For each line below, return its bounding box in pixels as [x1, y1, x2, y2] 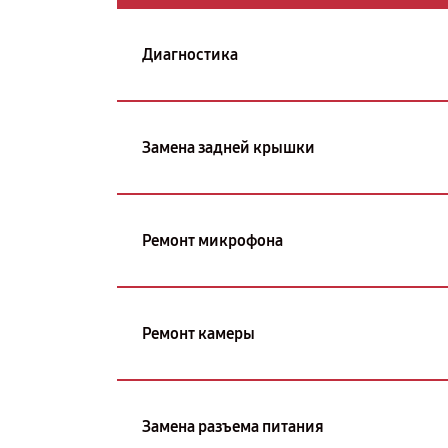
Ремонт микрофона [142, 230, 283, 250]
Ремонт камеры [142, 323, 255, 343]
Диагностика [142, 44, 238, 64]
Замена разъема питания [142, 416, 324, 436]
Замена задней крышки [142, 137, 315, 157]
